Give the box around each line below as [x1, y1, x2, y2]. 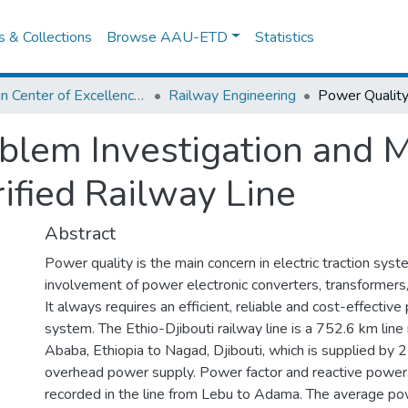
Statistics [255, 26, 315, 47]
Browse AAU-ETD [107, 26, 229, 47]
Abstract [45, 221, 116, 246]
